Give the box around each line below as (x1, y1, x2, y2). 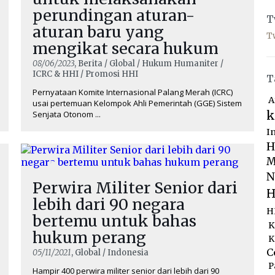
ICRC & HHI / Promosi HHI (33, 69, 138, 79)
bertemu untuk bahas (33, 211, 196, 231)
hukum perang (33, 228, 146, 247)
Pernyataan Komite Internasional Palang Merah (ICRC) (33, 87, 233, 98)
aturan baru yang (33, 22, 164, 42)
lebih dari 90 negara (33, 195, 185, 214)
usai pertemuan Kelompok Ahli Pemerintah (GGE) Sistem (33, 98, 242, 109)
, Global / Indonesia (71, 247, 149, 258)
